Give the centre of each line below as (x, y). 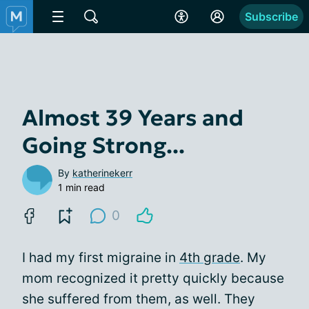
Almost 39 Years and (133, 118)
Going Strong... (103, 146)
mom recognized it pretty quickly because (153, 278)
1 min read (81, 187)
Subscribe (271, 17)
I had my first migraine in (101, 258)
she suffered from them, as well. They (139, 299)
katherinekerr (102, 173)
